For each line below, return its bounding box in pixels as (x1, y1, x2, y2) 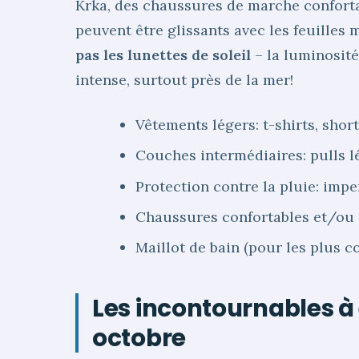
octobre (92, 321, 186, 355)
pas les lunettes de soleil (75, 45, 251, 64)
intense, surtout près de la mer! (75, 70, 293, 89)
